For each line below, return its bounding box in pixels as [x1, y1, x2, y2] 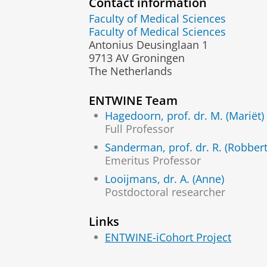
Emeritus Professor [105, 153, 201, 168]
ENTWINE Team [89, 91, 178, 108]
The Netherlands [89, 63, 172, 78]
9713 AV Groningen [89, 50, 185, 65]
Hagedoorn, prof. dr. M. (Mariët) [105, 108, 264, 123]
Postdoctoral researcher [105, 185, 225, 200]
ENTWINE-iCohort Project [105, 229, 231, 244]
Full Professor [105, 122, 174, 136]
